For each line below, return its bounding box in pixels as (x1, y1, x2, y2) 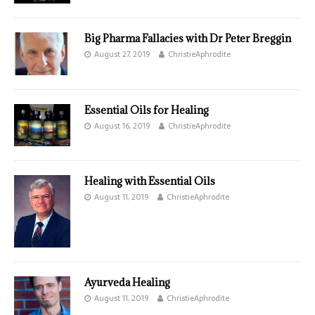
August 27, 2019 (94, 48, 150, 61)
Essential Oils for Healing (84, 103, 209, 117)
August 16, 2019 (94, 119, 150, 132)
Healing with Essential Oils (84, 174, 215, 188)
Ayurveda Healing (84, 275, 170, 289)
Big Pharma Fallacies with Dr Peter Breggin (84, 32, 291, 46)
